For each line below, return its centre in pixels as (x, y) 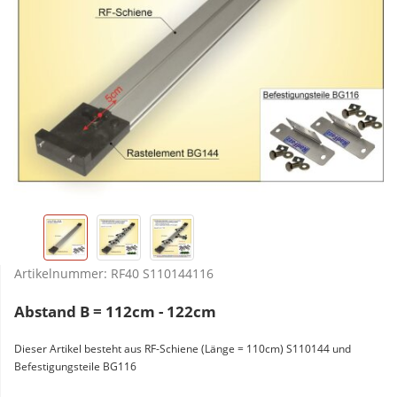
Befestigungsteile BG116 (75, 367)
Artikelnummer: (62, 274)
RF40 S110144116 (162, 274)
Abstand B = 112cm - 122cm (115, 311)
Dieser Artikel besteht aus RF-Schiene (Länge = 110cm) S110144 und (183, 349)
